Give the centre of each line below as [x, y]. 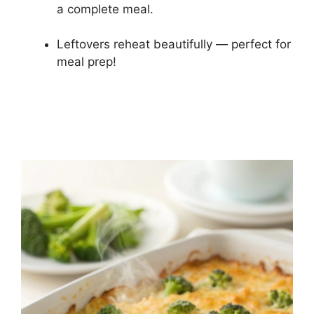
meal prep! [87, 62]
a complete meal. [105, 9]
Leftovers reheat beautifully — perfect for [174, 44]
